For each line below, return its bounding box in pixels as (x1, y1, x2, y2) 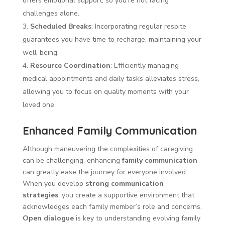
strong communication (85, 178, 164, 188)
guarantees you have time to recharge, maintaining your (22, 34, 201, 44)
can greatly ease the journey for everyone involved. (22, 167, 187, 177)
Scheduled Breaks (30, 21, 91, 31)
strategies (22, 190, 58, 200)
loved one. (22, 99, 56, 109)
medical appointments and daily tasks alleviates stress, (22, 73, 199, 83)
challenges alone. (22, 8, 79, 18)
